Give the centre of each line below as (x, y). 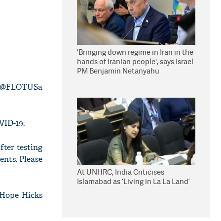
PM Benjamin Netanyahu (118, 71)
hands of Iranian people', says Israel (135, 61)
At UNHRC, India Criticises (121, 172)
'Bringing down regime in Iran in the (135, 52)
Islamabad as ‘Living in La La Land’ (133, 181)
